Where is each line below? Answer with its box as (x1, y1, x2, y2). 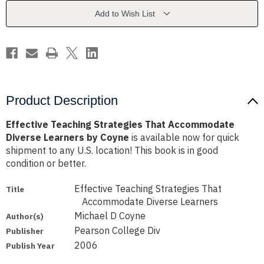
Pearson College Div (74, 225, 161, 237)
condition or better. (6, 157, 86, 170)
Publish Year (6, 240, 55, 252)
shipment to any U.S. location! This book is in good (6, 144, 218, 157)
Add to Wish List (94, 9, 155, 19)
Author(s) (6, 211, 44, 222)
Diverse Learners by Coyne (6, 131, 129, 144)
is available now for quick (129, 131, 239, 144)
